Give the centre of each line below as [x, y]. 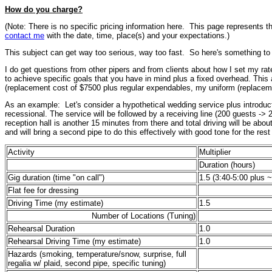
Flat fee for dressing [43, 190]
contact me [25, 36]
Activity [21, 152]
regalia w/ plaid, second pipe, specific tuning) [87, 263]
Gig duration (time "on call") [56, 178]
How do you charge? [44, 9]
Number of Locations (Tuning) [144, 216]
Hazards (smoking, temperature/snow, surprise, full [97, 254]
